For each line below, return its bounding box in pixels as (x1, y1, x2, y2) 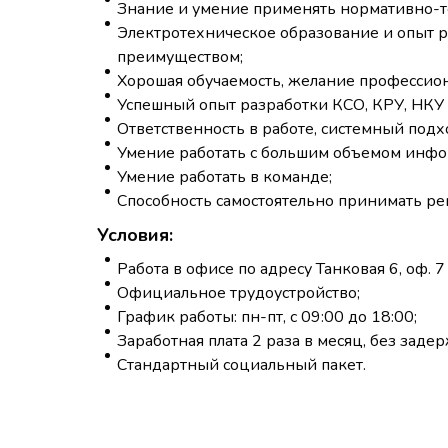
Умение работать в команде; (117, 166, 332, 188)
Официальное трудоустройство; (117, 282, 360, 304)
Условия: (97, 223, 173, 247)
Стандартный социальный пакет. (117, 354, 366, 376)
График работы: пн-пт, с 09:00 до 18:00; (117, 306, 417, 328)
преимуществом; (117, 46, 243, 68)
